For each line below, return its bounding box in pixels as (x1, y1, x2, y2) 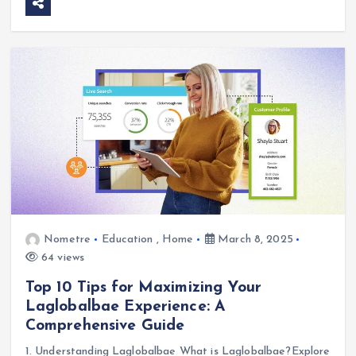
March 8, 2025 (214, 233, 293, 246)
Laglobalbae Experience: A (25, 298, 226, 315)
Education (102, 233, 153, 246)
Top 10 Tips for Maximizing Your (25, 279, 262, 296)
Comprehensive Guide (25, 317, 185, 334)
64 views (37, 251, 85, 264)
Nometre (44, 233, 91, 246)
